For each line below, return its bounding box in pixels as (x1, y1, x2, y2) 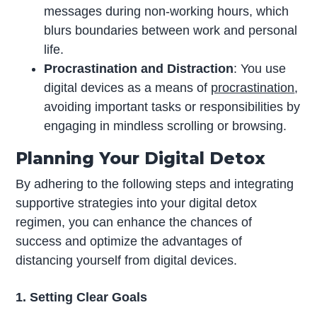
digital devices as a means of (44, 81, 212, 96)
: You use (234, 62, 287, 76)
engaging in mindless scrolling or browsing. (44, 119, 287, 134)
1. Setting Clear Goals (16, 289, 148, 304)
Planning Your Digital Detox (16, 148, 266, 169)
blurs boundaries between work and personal (44, 23, 298, 38)
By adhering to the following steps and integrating (16, 176, 294, 191)
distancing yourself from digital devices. (16, 253, 238, 267)
